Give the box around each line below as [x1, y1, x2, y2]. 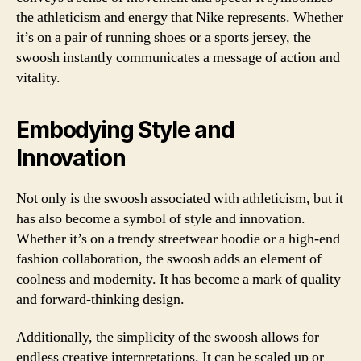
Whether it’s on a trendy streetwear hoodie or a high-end [16, 229, 340, 248]
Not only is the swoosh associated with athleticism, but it [16, 189, 343, 208]
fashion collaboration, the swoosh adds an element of [16, 249, 322, 268]
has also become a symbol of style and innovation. [16, 209, 305, 228]
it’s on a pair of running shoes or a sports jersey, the [16, 27, 311, 47]
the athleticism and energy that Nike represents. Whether [16, 7, 343, 27]
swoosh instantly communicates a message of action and [16, 48, 340, 67]
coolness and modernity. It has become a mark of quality [16, 269, 341, 288]
